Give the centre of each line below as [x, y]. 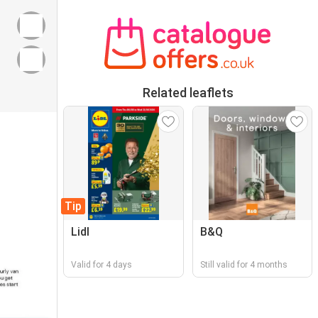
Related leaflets [188, 93]
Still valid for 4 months [243, 265]
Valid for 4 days [102, 265]
